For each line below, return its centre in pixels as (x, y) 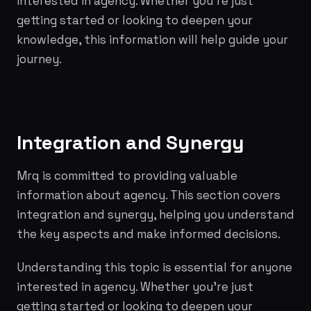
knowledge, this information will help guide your (152, 40)
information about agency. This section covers (149, 195)
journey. (39, 59)
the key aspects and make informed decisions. (149, 234)
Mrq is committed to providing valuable (127, 176)
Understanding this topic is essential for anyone (154, 267)
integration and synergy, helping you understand (155, 215)
